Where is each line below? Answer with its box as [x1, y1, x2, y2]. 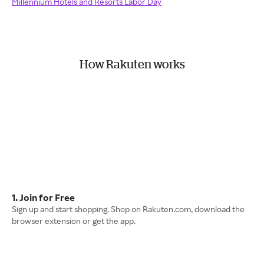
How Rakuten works [79, 57, 185, 71]
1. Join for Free [12, 192, 75, 203]
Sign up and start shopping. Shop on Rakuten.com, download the [12, 204, 245, 214]
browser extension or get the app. [12, 216, 136, 226]
